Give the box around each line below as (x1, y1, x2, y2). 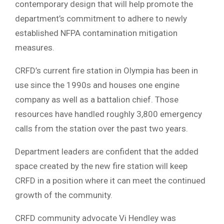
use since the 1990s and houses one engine (15, 79, 179, 90)
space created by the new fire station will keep (15, 160, 187, 171)
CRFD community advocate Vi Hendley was (15, 212, 176, 223)
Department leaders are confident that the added (15, 146, 198, 156)
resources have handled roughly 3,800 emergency (15, 108, 202, 119)
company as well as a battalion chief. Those (15, 94, 178, 104)
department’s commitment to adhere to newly (15, 13, 187, 23)
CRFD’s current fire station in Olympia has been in (15, 65, 198, 75)
